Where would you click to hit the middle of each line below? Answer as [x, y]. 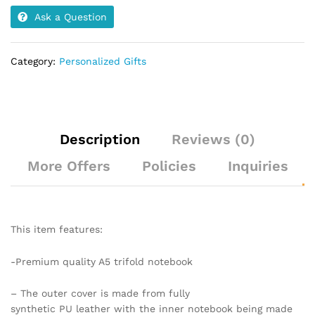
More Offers [69, 166]
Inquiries [258, 166]
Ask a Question [71, 17]
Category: [35, 61]
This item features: [57, 229]
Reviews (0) [213, 139]
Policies [169, 166]
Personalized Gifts [103, 61]
